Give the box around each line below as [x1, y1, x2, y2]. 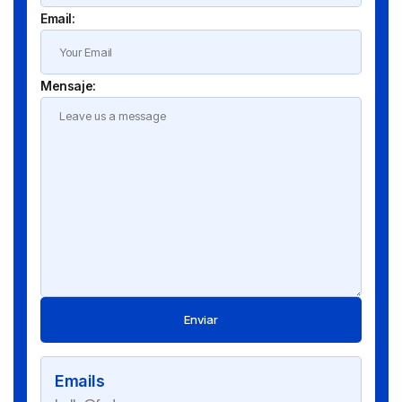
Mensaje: [40, 77, 96, 93]
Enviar [184, 311, 218, 327]
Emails [55, 371, 105, 390]
